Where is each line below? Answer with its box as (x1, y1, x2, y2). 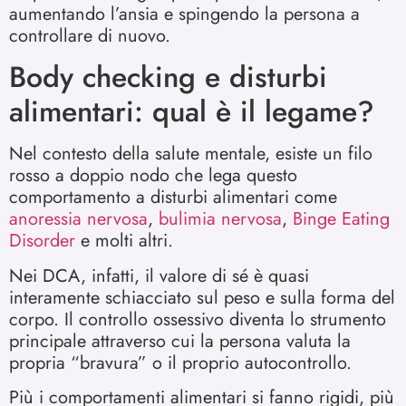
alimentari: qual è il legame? (9, 91, 374, 133)
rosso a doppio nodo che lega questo (9, 162, 297, 189)
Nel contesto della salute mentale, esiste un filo (9, 140, 372, 168)
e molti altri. (75, 227, 173, 255)
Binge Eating (293, 206, 390, 233)
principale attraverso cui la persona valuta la (9, 327, 351, 354)
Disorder (9, 227, 75, 255)
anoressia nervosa (9, 206, 148, 233)
